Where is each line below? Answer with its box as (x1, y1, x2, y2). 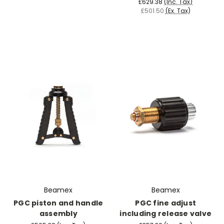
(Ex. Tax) (165, 6, 190, 15)
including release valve (119, 208, 212, 218)
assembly (39, 208, 77, 218)
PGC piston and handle (13, 197, 103, 208)
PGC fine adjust (135, 197, 196, 208)
